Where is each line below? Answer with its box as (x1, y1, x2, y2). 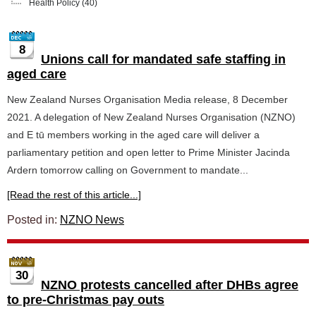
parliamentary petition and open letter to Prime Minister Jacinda (7, 147, 290, 158)
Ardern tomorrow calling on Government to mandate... (7, 164, 248, 176)
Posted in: (7, 214, 60, 226)
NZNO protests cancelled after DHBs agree (41, 278, 298, 292)
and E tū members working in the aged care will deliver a (7, 129, 260, 140)
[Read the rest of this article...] (7, 189, 141, 200)
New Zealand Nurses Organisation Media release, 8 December (7, 94, 288, 105)
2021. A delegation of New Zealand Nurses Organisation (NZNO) (7, 111, 296, 123)
